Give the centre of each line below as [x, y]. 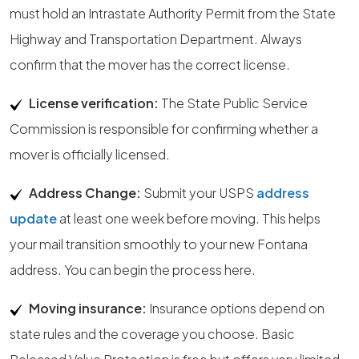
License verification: [94, 103]
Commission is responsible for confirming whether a [164, 129]
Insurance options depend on [236, 308]
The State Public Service [233, 103]
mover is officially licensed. [90, 154]
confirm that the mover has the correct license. [150, 65]
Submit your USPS [199, 193]
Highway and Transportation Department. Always [156, 39]
